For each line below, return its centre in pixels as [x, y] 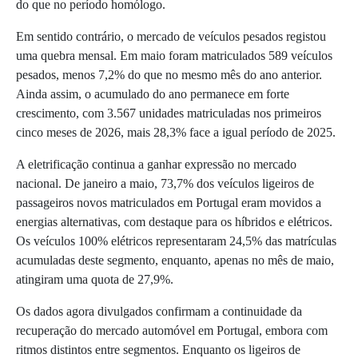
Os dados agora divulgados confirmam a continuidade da [159, 311]
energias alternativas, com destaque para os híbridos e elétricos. [174, 221]
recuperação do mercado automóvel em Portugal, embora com [172, 330]
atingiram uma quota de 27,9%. [95, 279]
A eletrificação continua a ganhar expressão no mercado [156, 164]
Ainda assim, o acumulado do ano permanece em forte [153, 93]
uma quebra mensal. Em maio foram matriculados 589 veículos [174, 55]
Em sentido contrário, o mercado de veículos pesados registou [171, 36]
